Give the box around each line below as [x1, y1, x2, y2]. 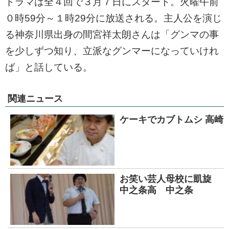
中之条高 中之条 [120, 185, 193, 196]
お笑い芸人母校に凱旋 [120, 174, 221, 185]
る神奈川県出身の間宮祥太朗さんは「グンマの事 [5, 29, 219, 40]
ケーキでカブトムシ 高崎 [120, 114, 223, 125]
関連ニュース [8, 94, 63, 104]
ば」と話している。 [5, 62, 93, 73]
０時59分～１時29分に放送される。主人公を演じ [5, 13, 222, 24]
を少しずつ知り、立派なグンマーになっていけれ [5, 45, 219, 57]
